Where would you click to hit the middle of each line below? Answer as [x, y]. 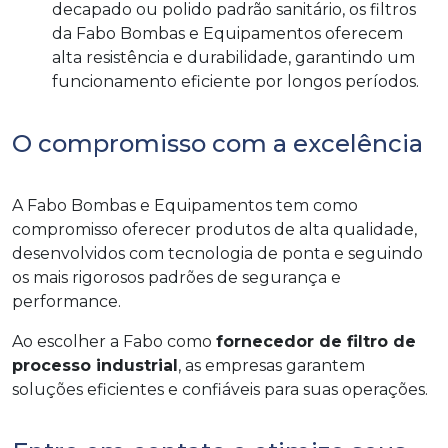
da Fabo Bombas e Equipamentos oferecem [227, 34]
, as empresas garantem [271, 366]
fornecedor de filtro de [316, 342]
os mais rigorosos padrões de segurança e [176, 278]
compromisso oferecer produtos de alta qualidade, [214, 230]
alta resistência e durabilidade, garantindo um [233, 58]
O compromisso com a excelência [217, 144]
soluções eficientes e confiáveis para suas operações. [220, 390]
